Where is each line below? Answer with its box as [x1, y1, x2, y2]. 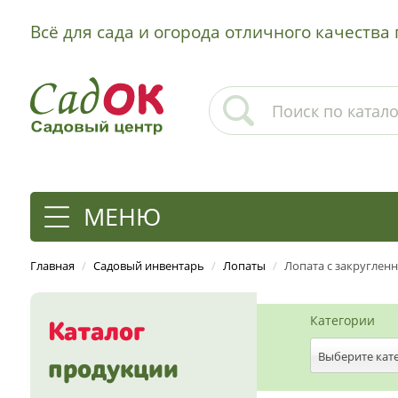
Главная [29, 258, 75, 274]
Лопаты [222, 258, 266, 274]
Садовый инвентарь [92, 258, 204, 274]
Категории [310, 312, 376, 329]
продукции [48, 357, 179, 384]
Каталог [48, 320, 145, 346]
